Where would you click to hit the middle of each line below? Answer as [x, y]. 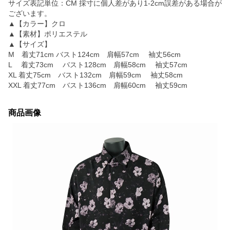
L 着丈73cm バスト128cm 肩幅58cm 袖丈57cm [98, 65]
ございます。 [30, 13]
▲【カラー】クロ [37, 24]
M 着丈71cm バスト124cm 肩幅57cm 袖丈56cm [94, 54]
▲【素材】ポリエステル [48, 34]
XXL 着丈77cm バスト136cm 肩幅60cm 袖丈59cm [98, 85]
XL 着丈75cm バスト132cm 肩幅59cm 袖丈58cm [95, 75]
